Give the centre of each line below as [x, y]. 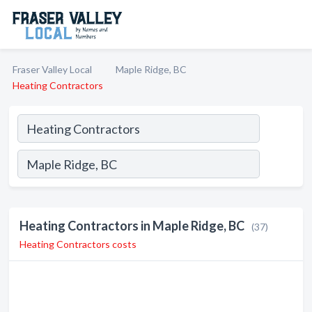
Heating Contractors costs [78, 244]
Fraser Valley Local [52, 69]
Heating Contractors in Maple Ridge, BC [132, 226]
